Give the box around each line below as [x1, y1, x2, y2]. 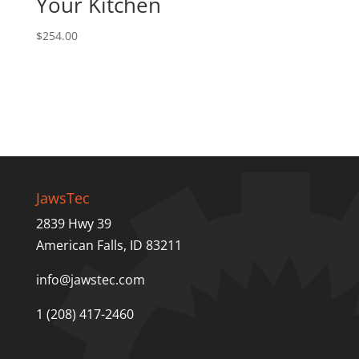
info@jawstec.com [35, 271, 145, 289]
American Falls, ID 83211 [35, 236, 182, 255]
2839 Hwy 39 [35, 215, 111, 233]
